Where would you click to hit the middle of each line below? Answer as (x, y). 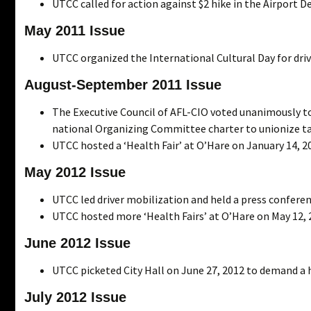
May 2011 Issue (75, 30)
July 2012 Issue (75, 297)
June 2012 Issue (77, 243)
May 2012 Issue (75, 172)
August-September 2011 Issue (123, 84)
